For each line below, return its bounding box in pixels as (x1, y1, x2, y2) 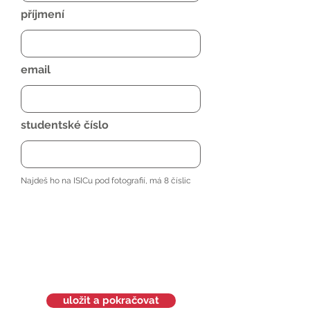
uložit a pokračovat (63, 294, 159, 307)
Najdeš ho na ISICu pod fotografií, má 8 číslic (21, 176, 191, 185)
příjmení (21, 8, 64, 21)
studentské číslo (21, 118, 109, 131)
